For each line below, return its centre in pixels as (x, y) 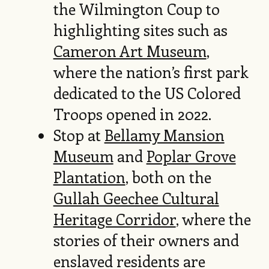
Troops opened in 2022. (132, 114)
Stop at (79, 135)
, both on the (168, 177)
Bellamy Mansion (164, 135)
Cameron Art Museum (130, 51)
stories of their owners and (146, 240)
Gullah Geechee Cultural (136, 198)
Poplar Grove (191, 156)
